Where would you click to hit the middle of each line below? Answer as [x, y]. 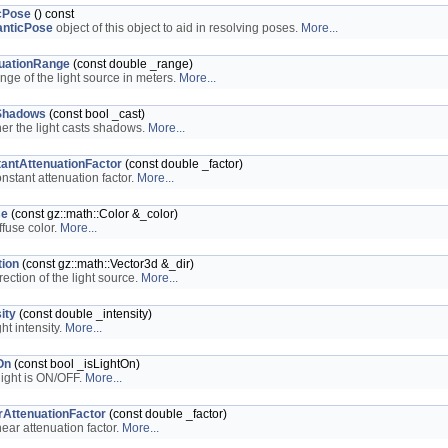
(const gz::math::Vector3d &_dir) [106, 264]
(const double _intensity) [84, 314]
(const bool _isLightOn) [75, 364]
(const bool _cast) [95, 114]
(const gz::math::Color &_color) [93, 214]
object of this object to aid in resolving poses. [177, 28]
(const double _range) [131, 64]
